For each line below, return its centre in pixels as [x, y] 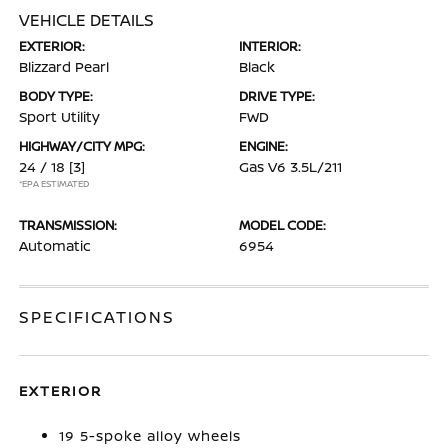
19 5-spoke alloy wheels [150, 435]
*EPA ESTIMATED [54, 183]
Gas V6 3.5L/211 [290, 166]
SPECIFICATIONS [97, 316]
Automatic [55, 245]
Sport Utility [60, 116]
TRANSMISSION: [68, 224]
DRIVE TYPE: [277, 95]
